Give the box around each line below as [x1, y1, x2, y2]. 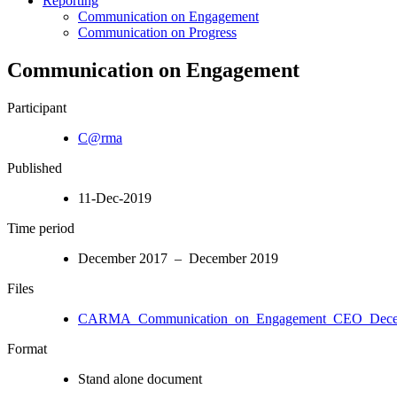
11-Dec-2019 [78, 190, 152, 206]
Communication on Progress [78, 24, 237, 40]
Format [7, 340, 47, 356]
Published [7, 160, 62, 175]
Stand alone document [78, 370, 202, 386]
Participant [7, 99, 66, 115]
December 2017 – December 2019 [78, 250, 278, 266]
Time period [7, 220, 74, 236]
